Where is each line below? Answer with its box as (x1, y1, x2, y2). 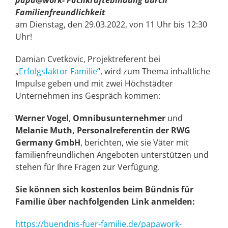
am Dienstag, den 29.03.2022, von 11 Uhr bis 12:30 (15, 18, 207, 30)
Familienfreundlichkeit (15, 6, 105, 18)
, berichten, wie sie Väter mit (80, 136, 189, 148)
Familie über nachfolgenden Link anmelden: (15, 195, 195, 207)
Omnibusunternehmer (73, 112, 165, 124)
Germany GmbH (15, 136, 80, 148)
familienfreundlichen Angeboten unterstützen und (15, 149, 209, 160)
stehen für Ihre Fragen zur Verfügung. (15, 161, 160, 173)
